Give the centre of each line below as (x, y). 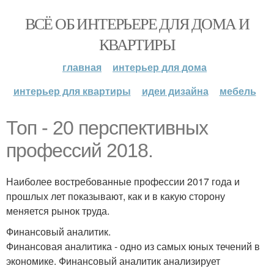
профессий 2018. (80, 150)
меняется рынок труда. (58, 211)
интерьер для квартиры (72, 91)
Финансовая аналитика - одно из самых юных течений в (133, 246)
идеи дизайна (175, 91)
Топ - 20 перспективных (107, 128)
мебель (238, 91)
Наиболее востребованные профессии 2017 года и (123, 181)
